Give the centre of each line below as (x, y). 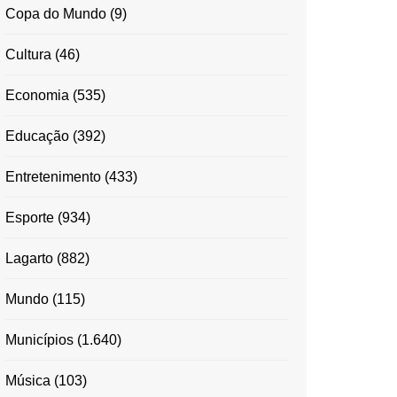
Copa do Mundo (56, 13)
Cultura (28, 54)
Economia (37, 95)
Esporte (30, 217)
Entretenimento (53, 176)
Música (28, 380)
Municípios (39, 339)
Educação (37, 136)
